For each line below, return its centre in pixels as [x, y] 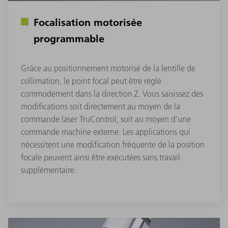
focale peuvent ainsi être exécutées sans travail [101, 158]
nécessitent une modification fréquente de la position [113, 145]
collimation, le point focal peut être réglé [91, 81]
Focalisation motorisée [88, 22]
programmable [69, 38]
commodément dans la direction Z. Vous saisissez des [112, 94]
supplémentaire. [49, 170]
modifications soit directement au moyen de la [101, 107]
